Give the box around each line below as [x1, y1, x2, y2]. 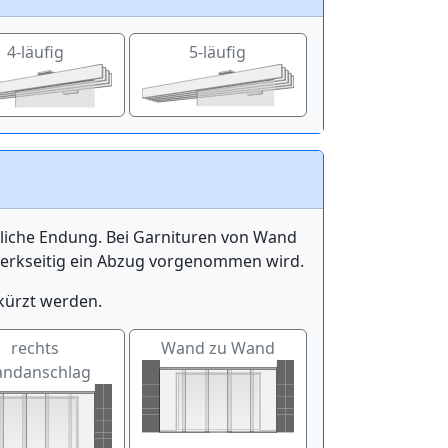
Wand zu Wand [160, 336, 275, 359]
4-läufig [6, 40, 64, 63]
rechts [11, 336, 60, 359]
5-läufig [189, 40, 247, 63]
